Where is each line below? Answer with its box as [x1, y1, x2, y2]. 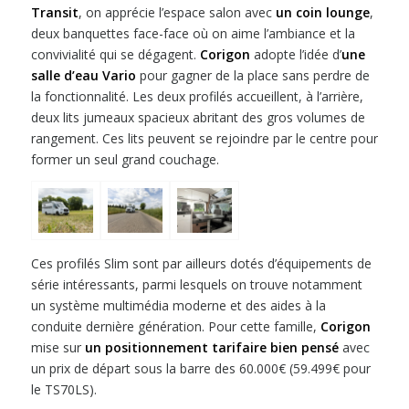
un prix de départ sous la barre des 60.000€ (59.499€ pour [30, 359, 371, 377]
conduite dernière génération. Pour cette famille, [30, 317, 320, 335]
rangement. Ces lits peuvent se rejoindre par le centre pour [30, 130, 378, 148]
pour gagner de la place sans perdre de [135, 67, 370, 85]
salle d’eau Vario [30, 67, 136, 85]
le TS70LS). [30, 380, 97, 398]
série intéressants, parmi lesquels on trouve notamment [30, 275, 362, 293]
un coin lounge [275, 4, 370, 22]
